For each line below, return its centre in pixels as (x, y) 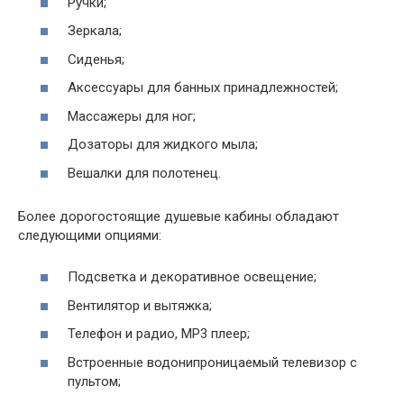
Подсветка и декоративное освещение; (192, 277)
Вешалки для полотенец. (144, 173)
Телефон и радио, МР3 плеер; (159, 334)
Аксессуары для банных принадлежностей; (203, 87)
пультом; (94, 381)
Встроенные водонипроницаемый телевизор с (212, 362)
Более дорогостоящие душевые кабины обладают (179, 216)
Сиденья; (96, 59)
